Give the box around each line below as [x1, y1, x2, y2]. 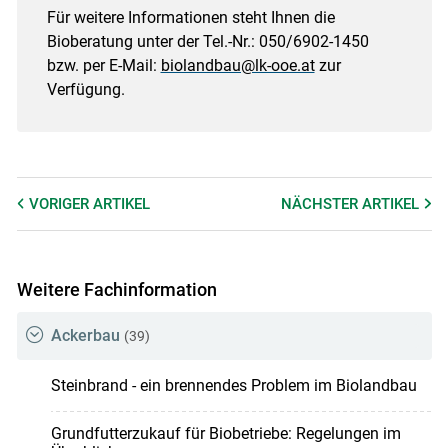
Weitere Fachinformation [16, 278, 217, 300]
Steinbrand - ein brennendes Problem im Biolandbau [50, 376, 417, 396]
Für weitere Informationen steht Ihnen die [46, 7, 335, 27]
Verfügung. [46, 79, 125, 99]
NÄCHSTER [281, 194, 363, 213]
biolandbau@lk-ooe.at [160, 55, 315, 75]
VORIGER [28, 194, 93, 213]
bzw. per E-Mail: [46, 55, 161, 75]
